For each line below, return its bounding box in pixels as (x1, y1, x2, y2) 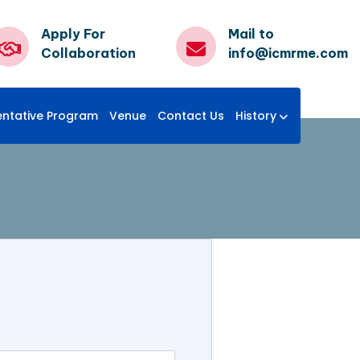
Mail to (228, 26, 274, 42)
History (235, 108, 276, 125)
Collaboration (41, 45, 136, 61)
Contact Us (157, 108, 224, 125)
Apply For (41, 26, 105, 42)
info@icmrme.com (228, 45, 348, 61)
